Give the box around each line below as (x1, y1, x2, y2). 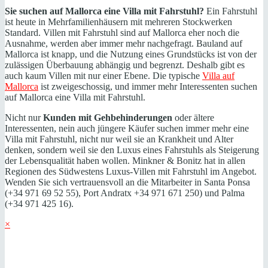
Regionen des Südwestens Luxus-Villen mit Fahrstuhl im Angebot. (5, 166, 257, 176)
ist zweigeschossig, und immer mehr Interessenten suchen (38, 81, 257, 92)
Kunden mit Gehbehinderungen (43, 112, 172, 123)
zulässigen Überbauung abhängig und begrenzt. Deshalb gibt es (5, 59, 245, 70)
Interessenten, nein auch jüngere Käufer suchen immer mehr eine (5, 123, 249, 133)
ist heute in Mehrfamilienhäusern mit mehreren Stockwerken (5, 16, 232, 27)
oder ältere (172, 112, 214, 123)
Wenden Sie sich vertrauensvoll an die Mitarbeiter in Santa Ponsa (5, 176, 250, 187)
